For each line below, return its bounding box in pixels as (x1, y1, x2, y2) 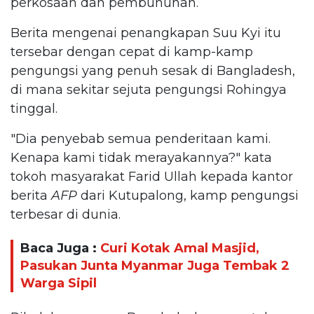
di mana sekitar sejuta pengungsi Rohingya (11, 81, 287, 97)
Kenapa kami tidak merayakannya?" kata (11, 149, 272, 165)
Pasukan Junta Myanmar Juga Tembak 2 (20, 258, 289, 274)
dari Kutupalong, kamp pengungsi (77, 187, 299, 203)
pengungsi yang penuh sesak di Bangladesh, (11, 62, 295, 78)
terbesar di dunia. (11, 206, 121, 222)
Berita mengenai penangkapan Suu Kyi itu (11, 25, 281, 41)
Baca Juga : (20, 240, 100, 257)
